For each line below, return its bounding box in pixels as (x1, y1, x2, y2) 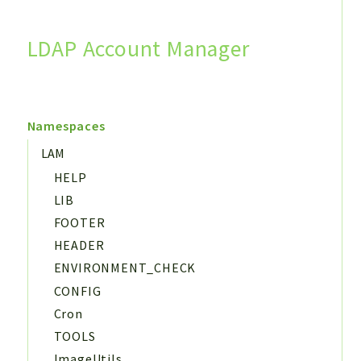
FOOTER (53, 214, 106, 231)
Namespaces (27, 117, 106, 134)
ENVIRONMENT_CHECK (53, 259, 197, 276)
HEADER (53, 237, 105, 254)
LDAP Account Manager (27, 34, 250, 63)
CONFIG (53, 282, 102, 299)
